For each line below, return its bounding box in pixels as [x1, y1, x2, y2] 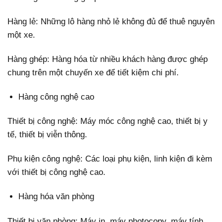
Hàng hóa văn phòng [18, 192, 95, 202]
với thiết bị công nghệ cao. [7, 167, 106, 177]
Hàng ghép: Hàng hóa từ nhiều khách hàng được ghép [7, 55, 208, 64]
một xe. [7, 30, 35, 40]
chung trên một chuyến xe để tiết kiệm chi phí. [7, 68, 179, 78]
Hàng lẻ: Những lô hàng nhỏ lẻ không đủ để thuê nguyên [7, 16, 215, 26]
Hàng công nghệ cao [18, 92, 95, 102]
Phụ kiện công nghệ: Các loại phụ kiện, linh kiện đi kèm [7, 154, 212, 164]
